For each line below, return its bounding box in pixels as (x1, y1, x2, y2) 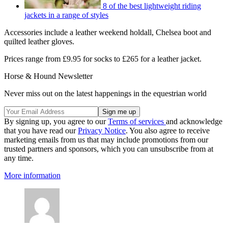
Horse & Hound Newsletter (4, 71, 93, 80)
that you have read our (4, 126, 78, 135)
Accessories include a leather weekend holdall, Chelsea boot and (4, 27, 211, 37)
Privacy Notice (78, 126, 126, 135)
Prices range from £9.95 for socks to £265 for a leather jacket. (4, 54, 202, 63)
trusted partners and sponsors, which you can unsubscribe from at (4, 144, 213, 153)
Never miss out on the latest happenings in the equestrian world (4, 89, 207, 98)
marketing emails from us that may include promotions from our (4, 135, 208, 144)
